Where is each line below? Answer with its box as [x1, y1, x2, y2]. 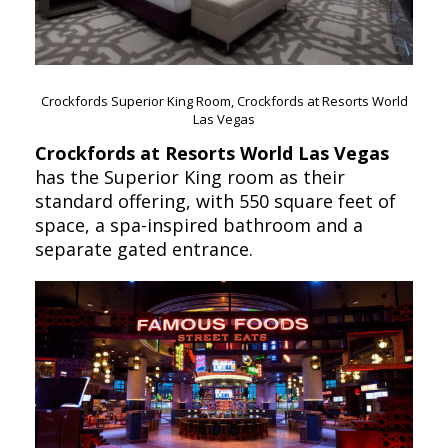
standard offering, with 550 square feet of [35, 188, 396, 213]
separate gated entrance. [35, 236, 253, 261]
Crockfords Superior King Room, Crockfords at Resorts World [40, 91, 408, 110]
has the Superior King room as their [35, 164, 345, 189]
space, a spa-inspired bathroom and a [35, 212, 363, 237]
